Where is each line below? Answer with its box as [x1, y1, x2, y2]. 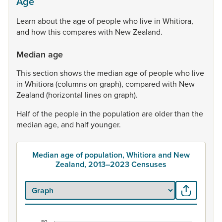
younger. [91, 119, 121, 130]
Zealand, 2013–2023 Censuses [55, 159, 166, 170]
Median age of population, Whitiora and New [32, 149, 190, 161]
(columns [55, 78, 89, 89]
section [33, 67, 60, 78]
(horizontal [46, 89, 85, 100]
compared [125, 78, 162, 89]
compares [62, 26, 98, 37]
